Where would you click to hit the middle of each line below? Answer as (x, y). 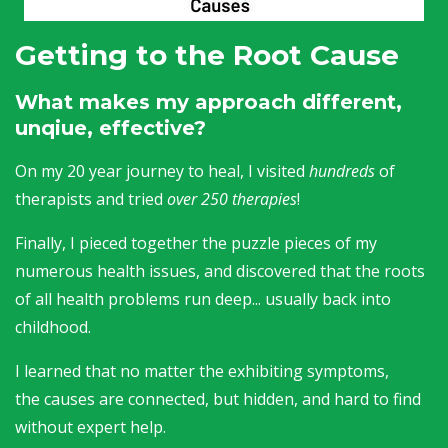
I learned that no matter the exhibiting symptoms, (202, 370)
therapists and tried (91, 198)
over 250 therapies (232, 198)
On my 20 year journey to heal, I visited (162, 170)
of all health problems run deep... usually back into (203, 298)
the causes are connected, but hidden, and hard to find (218, 398)
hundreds (342, 170)
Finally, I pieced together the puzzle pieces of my (196, 242)
